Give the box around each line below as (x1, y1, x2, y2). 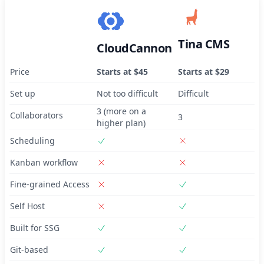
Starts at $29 (178, 66, 229, 77)
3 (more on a (97, 105, 146, 117)
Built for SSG (10, 222, 60, 233)
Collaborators (10, 110, 63, 121)
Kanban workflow (10, 157, 78, 168)
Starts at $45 (97, 66, 148, 77)
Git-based (10, 244, 48, 255)
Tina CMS (178, 36, 229, 52)
